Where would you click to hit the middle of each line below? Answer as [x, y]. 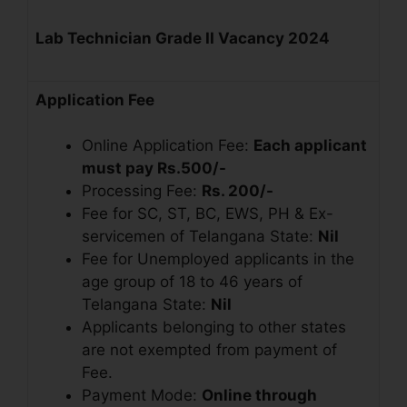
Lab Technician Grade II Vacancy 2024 [183, 38]
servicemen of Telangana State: [200, 237]
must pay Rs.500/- [154, 169]
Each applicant [310, 146]
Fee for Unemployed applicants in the [218, 259]
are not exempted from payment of [209, 350]
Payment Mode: [142, 396]
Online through [259, 396]
